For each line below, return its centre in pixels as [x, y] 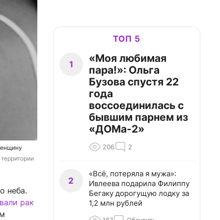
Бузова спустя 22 [134, 82]
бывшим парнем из [138, 117]
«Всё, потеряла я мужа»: [133, 174]
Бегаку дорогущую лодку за [139, 193]
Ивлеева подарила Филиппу [139, 183]
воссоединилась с [136, 105]
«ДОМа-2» [117, 129]
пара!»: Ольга [124, 70]
